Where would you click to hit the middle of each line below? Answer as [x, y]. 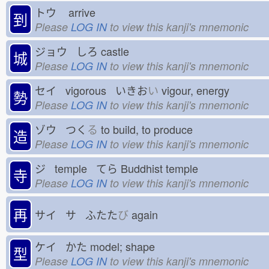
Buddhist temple [162, 168]
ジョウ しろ [66, 51]
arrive [85, 12]
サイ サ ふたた [76, 215]
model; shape [125, 246]
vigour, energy [198, 90]
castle [118, 51]
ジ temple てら [76, 168]
